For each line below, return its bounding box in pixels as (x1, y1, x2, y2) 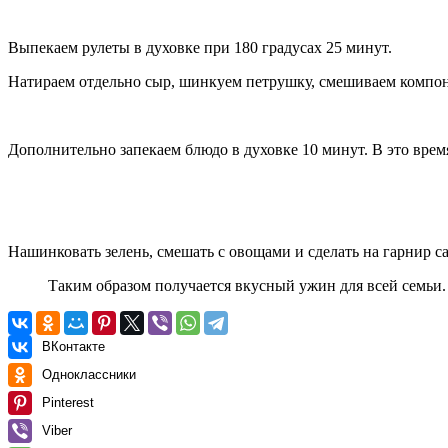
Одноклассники (42, 366, 136, 382)
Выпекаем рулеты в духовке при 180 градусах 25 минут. (8, 38, 392, 56)
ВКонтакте (42, 338, 105, 354)
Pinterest (42, 394, 94, 410)
